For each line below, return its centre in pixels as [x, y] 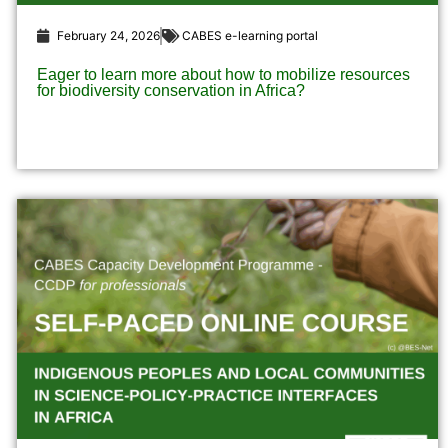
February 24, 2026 [108, 36]
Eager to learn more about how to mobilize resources [223, 75]
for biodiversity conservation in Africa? [170, 91]
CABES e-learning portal [249, 36]
